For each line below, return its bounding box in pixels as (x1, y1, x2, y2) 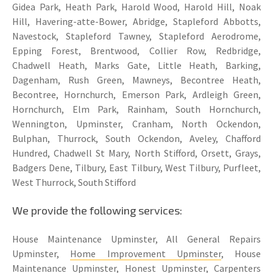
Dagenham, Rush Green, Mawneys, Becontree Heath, (12, 73, 261, 86)
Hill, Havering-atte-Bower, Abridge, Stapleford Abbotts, (12, 15, 261, 27)
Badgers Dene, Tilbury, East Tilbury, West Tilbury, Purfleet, (12, 161, 261, 174)
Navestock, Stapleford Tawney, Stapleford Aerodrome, (12, 29, 261, 42)
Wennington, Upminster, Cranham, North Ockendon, (12, 117, 261, 130)
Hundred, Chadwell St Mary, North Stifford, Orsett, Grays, (12, 146, 261, 159)
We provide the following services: (12, 203, 182, 217)
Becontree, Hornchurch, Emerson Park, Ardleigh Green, (12, 88, 261, 101)
